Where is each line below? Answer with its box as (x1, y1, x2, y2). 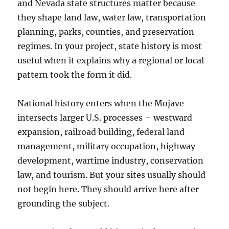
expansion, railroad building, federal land (17, 126, 185, 137)
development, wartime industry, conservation (17, 155, 204, 166)
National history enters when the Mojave (17, 98, 185, 108)
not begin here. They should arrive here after (17, 184, 199, 194)
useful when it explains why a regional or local (17, 55, 204, 65)
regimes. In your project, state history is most (17, 40, 202, 51)
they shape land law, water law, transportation (17, 12, 207, 22)
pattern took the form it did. (17, 69, 132, 80)
